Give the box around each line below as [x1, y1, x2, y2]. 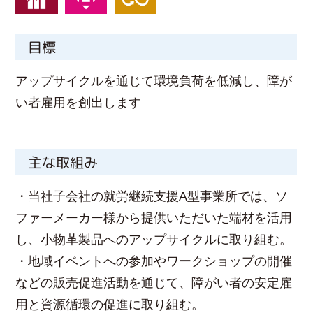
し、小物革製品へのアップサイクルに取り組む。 [15, 232, 293, 247]
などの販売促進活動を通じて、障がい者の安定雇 [15, 275, 293, 290]
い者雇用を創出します [15, 95, 142, 110]
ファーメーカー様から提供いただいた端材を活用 [15, 210, 293, 225]
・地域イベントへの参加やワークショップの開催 [15, 254, 293, 268]
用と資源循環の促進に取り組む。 [15, 297, 205, 312]
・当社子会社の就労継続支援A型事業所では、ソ [15, 189, 289, 203]
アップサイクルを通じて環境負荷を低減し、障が [15, 73, 293, 88]
